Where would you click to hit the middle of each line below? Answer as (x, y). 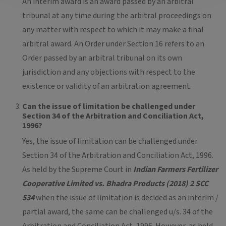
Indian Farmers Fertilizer (176, 169)
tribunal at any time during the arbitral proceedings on (117, 16)
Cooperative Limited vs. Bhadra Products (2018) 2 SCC (115, 184)
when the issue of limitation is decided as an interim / (127, 198)
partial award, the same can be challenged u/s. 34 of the (118, 212)
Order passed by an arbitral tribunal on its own (102, 58)
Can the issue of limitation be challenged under (109, 106)
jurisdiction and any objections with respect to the (109, 72)
